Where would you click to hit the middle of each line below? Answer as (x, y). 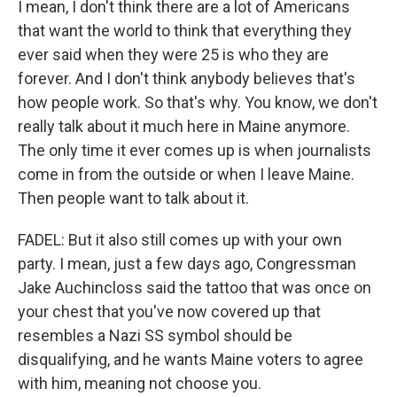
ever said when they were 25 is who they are (173, 54)
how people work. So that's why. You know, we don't (198, 102)
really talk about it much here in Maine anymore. (184, 126)
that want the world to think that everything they (185, 31)
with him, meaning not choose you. (140, 383)
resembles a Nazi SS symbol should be (155, 335)
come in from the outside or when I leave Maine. (186, 174)
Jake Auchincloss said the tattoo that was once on (195, 288)
